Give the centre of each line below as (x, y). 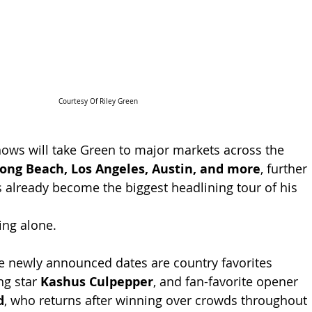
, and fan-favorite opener (227, 281)
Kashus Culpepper (97, 281)
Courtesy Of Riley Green (98, 101)
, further (286, 168)
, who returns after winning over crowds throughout (157, 300)
